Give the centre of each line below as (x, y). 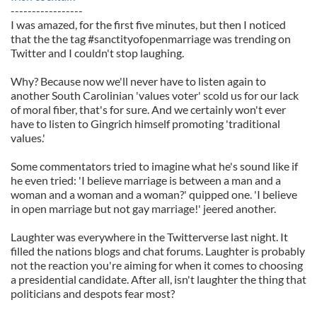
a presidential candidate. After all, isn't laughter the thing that (158, 279)
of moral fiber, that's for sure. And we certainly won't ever (148, 109)
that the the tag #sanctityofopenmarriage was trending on (151, 39)
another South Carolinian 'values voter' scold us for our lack (155, 95)
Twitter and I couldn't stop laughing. (97, 53)
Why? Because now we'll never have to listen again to (138, 81)
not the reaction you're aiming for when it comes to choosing (157, 265)
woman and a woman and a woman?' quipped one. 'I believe (154, 194)
